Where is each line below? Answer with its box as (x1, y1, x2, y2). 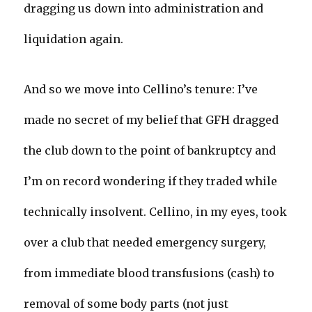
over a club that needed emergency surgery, (24, 235, 267, 250)
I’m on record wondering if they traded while (24, 174, 278, 189)
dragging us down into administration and (24, 1, 264, 16)
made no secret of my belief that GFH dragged (24, 113, 279, 127)
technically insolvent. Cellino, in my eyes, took (24, 205, 288, 219)
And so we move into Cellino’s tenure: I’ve (24, 82, 258, 97)
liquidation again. (24, 32, 124, 47)
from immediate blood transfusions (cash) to (24, 266, 275, 281)
